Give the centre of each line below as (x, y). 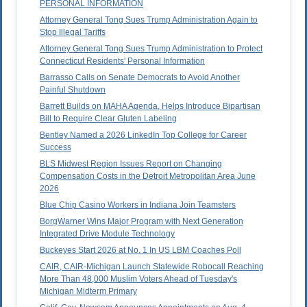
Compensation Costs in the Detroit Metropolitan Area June (148, 176)
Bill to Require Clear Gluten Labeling (108, 119)
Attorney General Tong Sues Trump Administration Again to (149, 20)
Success (56, 148)
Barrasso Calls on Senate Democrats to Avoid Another (140, 78)
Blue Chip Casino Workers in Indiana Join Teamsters (138, 205)
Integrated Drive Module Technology (107, 234)
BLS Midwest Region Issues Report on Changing (131, 164)
